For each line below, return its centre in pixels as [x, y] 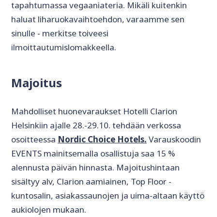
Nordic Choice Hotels [101, 139]
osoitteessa [34, 139]
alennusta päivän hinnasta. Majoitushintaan [95, 168]
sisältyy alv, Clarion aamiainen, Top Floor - [91, 182]
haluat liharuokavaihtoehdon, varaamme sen [98, 19]
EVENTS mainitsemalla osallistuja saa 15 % [93, 154]
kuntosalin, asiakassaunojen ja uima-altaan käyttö [108, 196]
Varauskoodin [174, 139]
